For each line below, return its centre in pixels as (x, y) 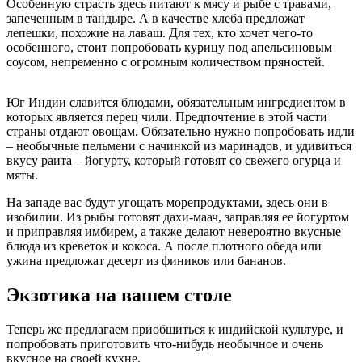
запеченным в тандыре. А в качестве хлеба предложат (156, 18)
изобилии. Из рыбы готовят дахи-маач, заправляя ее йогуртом (178, 217)
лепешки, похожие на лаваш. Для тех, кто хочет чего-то (160, 32)
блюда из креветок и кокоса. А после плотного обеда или (164, 246)
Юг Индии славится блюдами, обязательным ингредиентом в (176, 102)
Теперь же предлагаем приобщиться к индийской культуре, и (175, 329)
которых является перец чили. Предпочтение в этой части (167, 116)
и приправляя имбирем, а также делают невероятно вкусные (174, 231)
